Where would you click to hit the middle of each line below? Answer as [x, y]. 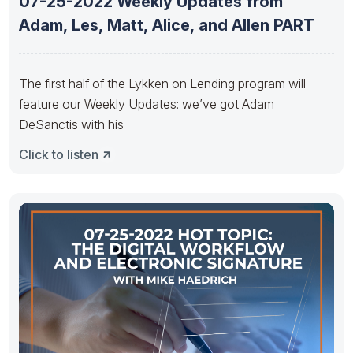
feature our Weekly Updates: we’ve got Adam [147, 104]
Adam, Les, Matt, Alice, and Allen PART [167, 25]
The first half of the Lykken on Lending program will [162, 83]
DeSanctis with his [71, 124]
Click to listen [59, 154]
